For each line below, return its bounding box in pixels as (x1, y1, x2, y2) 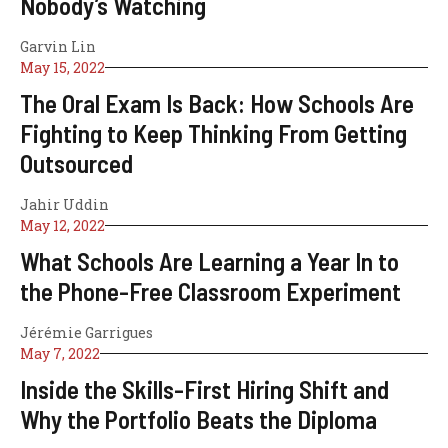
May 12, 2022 (20, 215, 105, 235)
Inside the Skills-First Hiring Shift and (20, 373, 389, 404)
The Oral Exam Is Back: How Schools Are (20, 87, 414, 118)
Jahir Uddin (20, 194, 109, 214)
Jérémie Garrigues (20, 322, 153, 342)
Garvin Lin (20, 36, 96, 56)
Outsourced (20, 147, 133, 178)
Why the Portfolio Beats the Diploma (20, 403, 377, 434)
